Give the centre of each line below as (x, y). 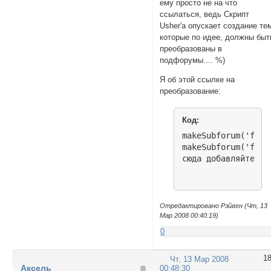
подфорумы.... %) (193, 60)
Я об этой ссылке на (198, 79)
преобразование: (191, 91)
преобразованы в (191, 49)
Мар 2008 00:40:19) (189, 216)
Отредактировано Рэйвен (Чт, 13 (214, 206)
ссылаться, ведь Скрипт (205, 15)
